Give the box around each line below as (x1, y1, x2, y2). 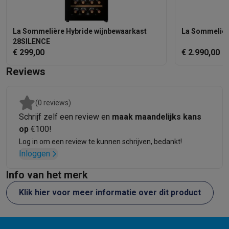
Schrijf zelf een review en (19, 112, 112, 122)
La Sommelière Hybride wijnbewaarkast (13, 27, 147, 35)
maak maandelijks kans (112, 112, 201, 122)
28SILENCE (13, 37, 50, 45)
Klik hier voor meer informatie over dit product (19, 188, 201, 197)
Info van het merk (6, 169, 88, 181)
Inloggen (19, 149, 50, 158)
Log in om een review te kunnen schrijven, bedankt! (19, 138, 182, 146)
